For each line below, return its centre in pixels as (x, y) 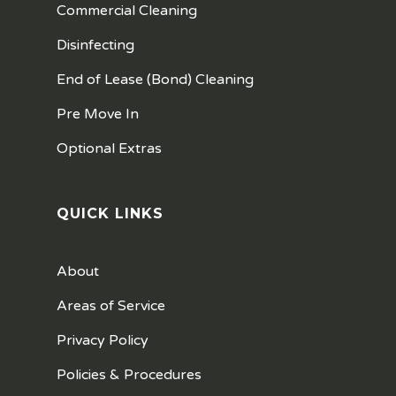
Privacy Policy (103, 340)
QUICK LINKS (110, 213)
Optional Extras (109, 148)
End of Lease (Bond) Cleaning (155, 80)
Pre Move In (98, 114)
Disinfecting (95, 45)
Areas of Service (111, 306)
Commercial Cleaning (127, 11)
